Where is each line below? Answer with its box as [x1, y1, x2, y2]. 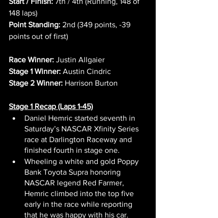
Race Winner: [9, 55, 54, 64]
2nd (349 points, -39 [60, 20, 132, 29]
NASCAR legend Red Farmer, [24, 178, 126, 187]
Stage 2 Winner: [9, 78, 63, 87]
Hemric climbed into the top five [24, 189, 136, 198]
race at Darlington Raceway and [24, 135, 134, 144]
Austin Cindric [61, 67, 111, 75]
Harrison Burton [63, 78, 118, 87]
